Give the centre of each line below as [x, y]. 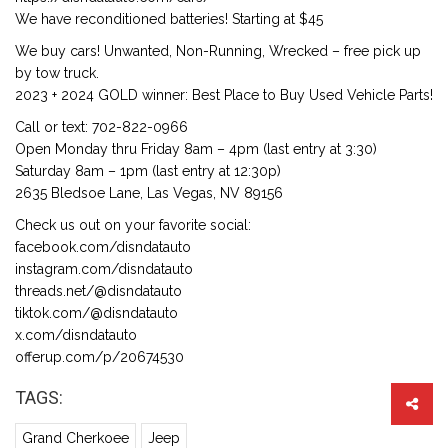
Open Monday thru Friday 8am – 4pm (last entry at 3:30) [196, 149]
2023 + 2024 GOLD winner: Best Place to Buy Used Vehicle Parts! [224, 95]
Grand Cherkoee [75, 438]
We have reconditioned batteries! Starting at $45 [169, 19]
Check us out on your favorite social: [133, 225]
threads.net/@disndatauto [98, 291]
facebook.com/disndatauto [103, 247]
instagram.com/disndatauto [104, 269]
